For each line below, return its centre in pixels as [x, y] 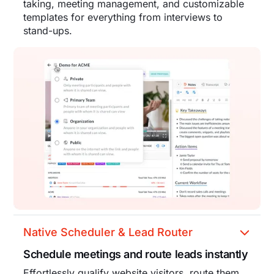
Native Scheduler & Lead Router [108, 232]
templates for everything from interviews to [123, 17]
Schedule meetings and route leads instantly [136, 254]
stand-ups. [48, 30]
